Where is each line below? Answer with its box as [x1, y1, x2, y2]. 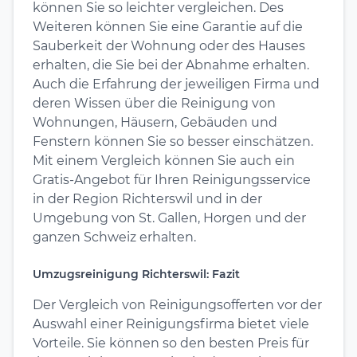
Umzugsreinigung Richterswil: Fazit [33, 266, 240, 281]
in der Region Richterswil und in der [33, 190, 262, 206]
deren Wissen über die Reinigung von [33, 95, 276, 111]
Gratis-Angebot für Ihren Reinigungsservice [33, 171, 311, 187]
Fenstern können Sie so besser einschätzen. [33, 133, 313, 149]
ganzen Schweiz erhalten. [33, 229, 196, 245]
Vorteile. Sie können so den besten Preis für [33, 335, 309, 351]
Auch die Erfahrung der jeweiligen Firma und [33, 76, 320, 92]
